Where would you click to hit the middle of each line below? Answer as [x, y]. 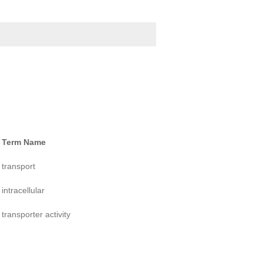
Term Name [24, 142]
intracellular [23, 190]
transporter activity [36, 215]
